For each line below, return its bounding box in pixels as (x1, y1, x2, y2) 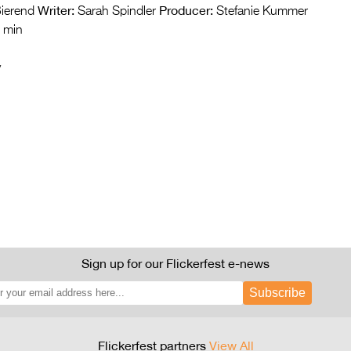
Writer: (38, 2, 74, 18)
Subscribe (249, 286, 306, 299)
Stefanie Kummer (213, 5, 308, 18)
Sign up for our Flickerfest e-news (81, 255, 270, 271)
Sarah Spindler (74, 5, 156, 18)
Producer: (159, 2, 213, 18)
